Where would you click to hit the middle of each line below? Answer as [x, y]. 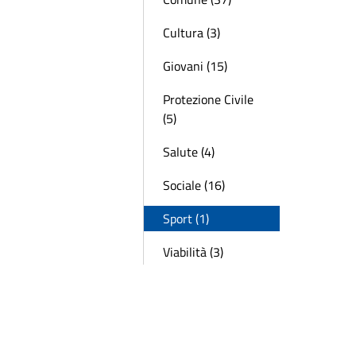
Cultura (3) [192, 33]
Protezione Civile [208, 99]
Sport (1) [186, 219]
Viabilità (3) [193, 252]
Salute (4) [189, 152]
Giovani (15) [195, 66]
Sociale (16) [194, 185]
